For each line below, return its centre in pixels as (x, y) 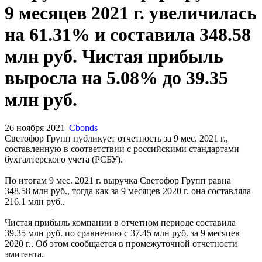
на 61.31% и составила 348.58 (128, 34)
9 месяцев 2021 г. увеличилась (131, 13)
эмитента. (24, 254)
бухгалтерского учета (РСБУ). (64, 160)
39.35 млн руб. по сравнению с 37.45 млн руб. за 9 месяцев (122, 233)
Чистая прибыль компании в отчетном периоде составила (120, 223)
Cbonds (83, 128)
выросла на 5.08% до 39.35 (116, 77)
